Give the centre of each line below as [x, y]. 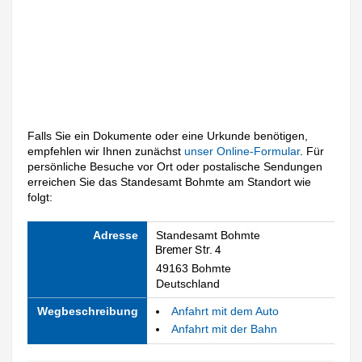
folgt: [40, 198]
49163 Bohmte [193, 268]
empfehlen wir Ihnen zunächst [106, 152]
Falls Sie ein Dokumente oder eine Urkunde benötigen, [168, 136]
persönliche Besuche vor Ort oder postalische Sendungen [175, 167]
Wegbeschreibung [87, 311]
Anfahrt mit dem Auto [225, 311]
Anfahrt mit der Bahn [224, 329]
